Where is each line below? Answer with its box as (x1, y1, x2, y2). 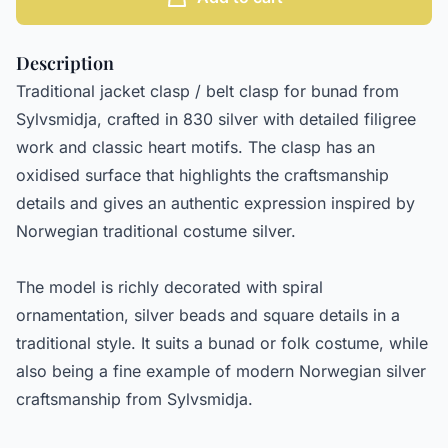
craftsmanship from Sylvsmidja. (16, 389, 253, 410)
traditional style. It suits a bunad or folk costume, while (16, 333, 428, 354)
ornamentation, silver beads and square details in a (16, 305, 400, 326)
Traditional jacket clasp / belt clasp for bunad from (16, 81, 399, 102)
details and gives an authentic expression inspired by (16, 193, 415, 214)
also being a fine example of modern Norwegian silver (16, 361, 426, 382)
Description (16, 51, 114, 76)
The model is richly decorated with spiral (16, 277, 323, 298)
